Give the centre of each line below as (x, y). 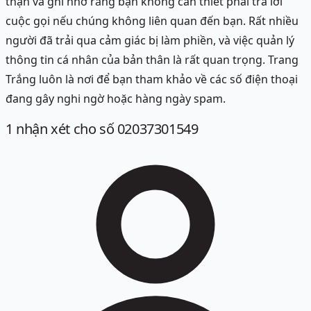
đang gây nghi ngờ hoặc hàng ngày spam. (116, 99)
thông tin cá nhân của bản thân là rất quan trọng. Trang (152, 60)
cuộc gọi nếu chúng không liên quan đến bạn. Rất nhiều (152, 21)
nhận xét (42, 128)
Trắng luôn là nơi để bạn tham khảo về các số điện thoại (152, 79)
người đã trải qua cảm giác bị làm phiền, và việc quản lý (150, 41)
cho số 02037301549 (134, 128)
